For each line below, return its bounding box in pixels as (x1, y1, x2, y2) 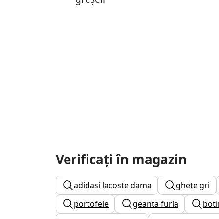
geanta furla (133, 198, 178, 209)
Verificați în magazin (56, 150, 187, 168)
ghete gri (176, 179, 210, 191)
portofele (74, 198, 109, 209)
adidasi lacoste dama (74, 179, 152, 191)
